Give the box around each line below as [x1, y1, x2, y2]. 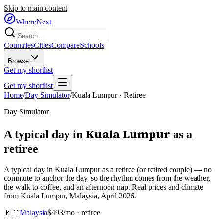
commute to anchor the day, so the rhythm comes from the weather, [4, 174, 210, 182]
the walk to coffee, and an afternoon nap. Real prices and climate [4, 182, 203, 191]
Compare [51, 41, 80, 49]
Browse [8, 57, 29, 65]
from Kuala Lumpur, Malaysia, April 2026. [4, 191, 136, 200]
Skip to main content [4, 4, 67, 12]
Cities [34, 41, 51, 49]
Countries [4, 41, 34, 49]
